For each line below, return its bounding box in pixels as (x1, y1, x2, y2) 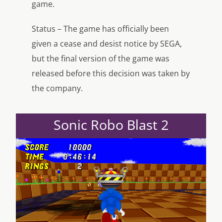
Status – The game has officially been (32, 23, 169, 35)
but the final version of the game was (32, 53, 169, 64)
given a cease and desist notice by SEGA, (32, 38, 182, 50)
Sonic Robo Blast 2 (54, 115, 168, 134)
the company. (32, 83, 83, 94)
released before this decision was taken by (32, 68, 190, 79)
